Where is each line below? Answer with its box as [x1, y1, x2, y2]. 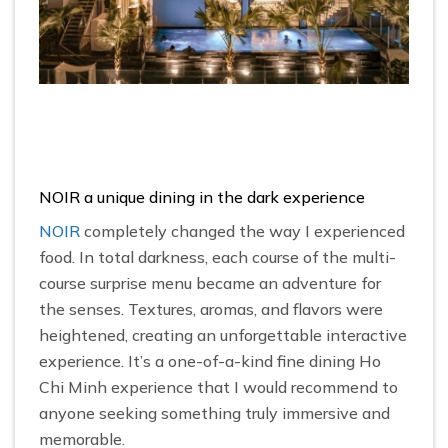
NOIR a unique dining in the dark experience [39, 187, 365, 208]
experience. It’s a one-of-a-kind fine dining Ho [39, 351, 381, 372]
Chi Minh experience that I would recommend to [39, 377, 398, 398]
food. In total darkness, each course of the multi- [39, 247, 396, 268]
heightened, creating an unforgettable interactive [39, 325, 407, 346]
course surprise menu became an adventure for [39, 273, 381, 294]
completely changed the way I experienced [80, 221, 405, 242]
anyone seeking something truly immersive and [39, 403, 390, 424]
